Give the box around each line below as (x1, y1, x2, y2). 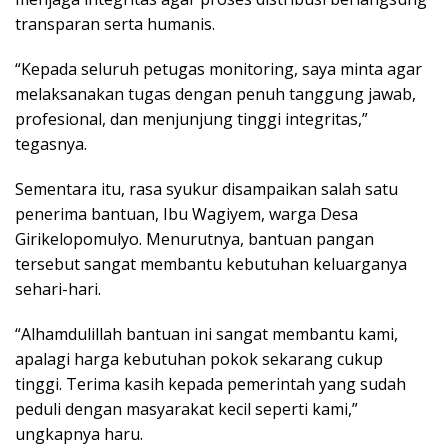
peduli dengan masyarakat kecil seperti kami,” (15, 397, 358, 420)
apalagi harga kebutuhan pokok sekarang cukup (15, 347, 383, 370)
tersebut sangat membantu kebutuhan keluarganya (15, 252, 407, 275)
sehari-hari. (15, 277, 101, 300)
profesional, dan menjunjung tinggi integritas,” (15, 107, 368, 130)
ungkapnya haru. (15, 422, 143, 445)
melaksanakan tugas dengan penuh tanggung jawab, (15, 82, 416, 105)
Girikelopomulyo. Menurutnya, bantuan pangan (15, 227, 374, 250)
